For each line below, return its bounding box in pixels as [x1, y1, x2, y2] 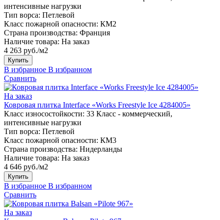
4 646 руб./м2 [4, 162, 48, 171]
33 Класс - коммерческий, [86, 109, 172, 118]
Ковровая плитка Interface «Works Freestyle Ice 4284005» [4, 100, 191, 109]
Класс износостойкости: [4, 109, 84, 118]
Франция [80, 28, 110, 37]
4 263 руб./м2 [4, 46, 48, 55]
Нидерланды [80, 144, 122, 153]
